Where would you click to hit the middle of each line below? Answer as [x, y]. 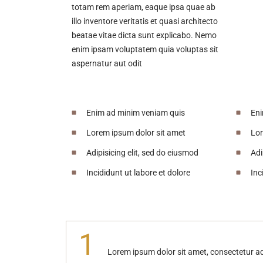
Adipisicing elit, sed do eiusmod [142, 152]
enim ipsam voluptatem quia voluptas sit [145, 49]
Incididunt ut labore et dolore [138, 172]
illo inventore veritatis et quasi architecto [145, 21]
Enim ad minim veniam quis [136, 112]
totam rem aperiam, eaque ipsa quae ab [144, 7]
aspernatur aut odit [107, 63]
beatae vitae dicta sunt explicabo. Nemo [144, 35]
